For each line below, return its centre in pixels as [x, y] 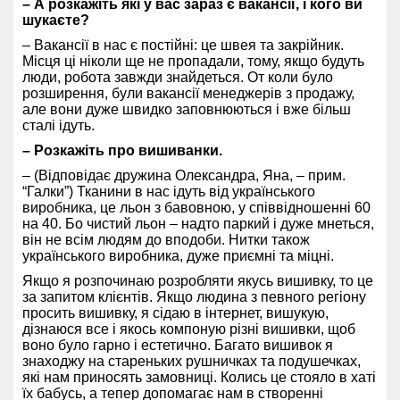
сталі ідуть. [58, 125]
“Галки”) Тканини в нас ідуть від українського [169, 191]
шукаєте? [56, 20]
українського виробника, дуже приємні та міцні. [178, 255]
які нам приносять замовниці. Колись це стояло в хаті [199, 377]
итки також [275, 239]
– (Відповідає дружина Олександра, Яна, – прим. [184, 175]
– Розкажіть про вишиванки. [122, 150]
